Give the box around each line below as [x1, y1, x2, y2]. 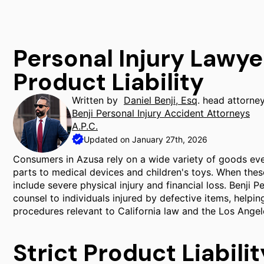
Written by [72, 94, 124, 106]
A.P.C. [72, 120, 98, 132]
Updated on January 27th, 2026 [84, 134, 207, 144]
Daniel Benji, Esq [124, 94, 197, 106]
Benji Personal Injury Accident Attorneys [72, 107, 250, 119]
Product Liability [13, 67, 204, 97]
